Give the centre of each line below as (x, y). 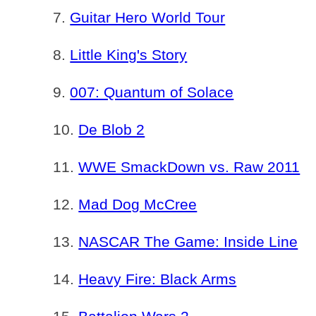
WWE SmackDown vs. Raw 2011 (189, 167)
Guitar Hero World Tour (148, 17)
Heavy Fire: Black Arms (158, 279)
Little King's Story (129, 55)
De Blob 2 (112, 129)
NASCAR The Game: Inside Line (188, 242)
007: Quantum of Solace (152, 92)
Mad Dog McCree (138, 204)
